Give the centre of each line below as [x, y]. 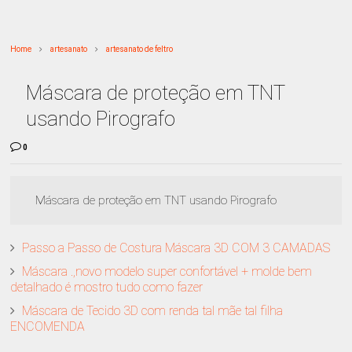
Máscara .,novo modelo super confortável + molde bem [167, 271]
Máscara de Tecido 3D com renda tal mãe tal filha [153, 310]
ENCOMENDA [48, 326]
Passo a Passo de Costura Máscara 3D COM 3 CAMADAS [176, 247]
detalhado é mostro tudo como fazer [107, 287]
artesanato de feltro [140, 49]
